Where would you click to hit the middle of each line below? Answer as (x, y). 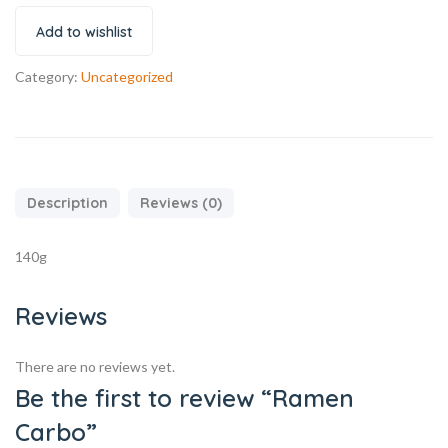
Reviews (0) (181, 202)
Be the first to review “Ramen (184, 397)
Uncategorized (127, 76)
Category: (48, 76)
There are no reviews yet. (95, 366)
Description (67, 202)
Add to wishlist (84, 31)
